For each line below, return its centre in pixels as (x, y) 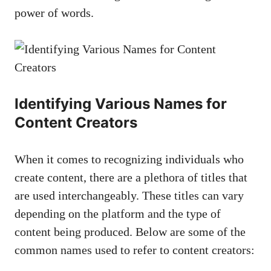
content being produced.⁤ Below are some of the (130, 231)
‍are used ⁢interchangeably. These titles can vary (129, 195)
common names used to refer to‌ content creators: (135, 250)
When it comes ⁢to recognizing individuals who (129, 159)
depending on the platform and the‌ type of (118, 213)
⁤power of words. (54, 12)
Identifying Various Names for (121, 103)
